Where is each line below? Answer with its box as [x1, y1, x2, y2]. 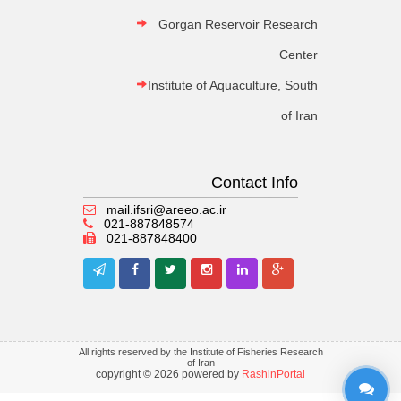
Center [279, 47, 318, 63]
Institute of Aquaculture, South [148, 78, 318, 93]
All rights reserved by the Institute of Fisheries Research [78, 346, 323, 358]
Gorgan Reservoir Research [158, 17, 318, 32]
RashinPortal [242, 368, 305, 381]
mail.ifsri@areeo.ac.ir [107, 202, 226, 218]
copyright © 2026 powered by [96, 368, 242, 381]
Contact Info [211, 174, 298, 192]
